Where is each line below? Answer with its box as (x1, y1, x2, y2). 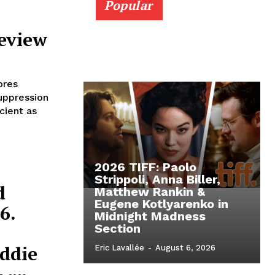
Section (95, 221, 141, 236)
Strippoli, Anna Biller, (95, 172, 220, 187)
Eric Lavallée (95, 243, 144, 253)
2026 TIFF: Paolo (95, 160, 196, 175)
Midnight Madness (95, 209, 206, 224)
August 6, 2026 (155, 243, 215, 253)
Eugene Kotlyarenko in (95, 196, 228, 212)
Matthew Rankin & (95, 184, 205, 199)
